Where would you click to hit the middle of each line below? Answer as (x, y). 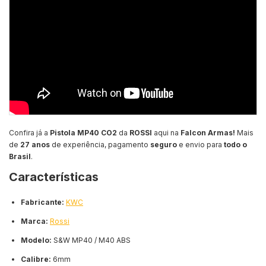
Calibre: (36, 259)
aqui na (167, 133)
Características (54, 177)
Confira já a (29, 133)
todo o (235, 145)
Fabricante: (42, 202)
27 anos (35, 145)
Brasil (20, 157)
